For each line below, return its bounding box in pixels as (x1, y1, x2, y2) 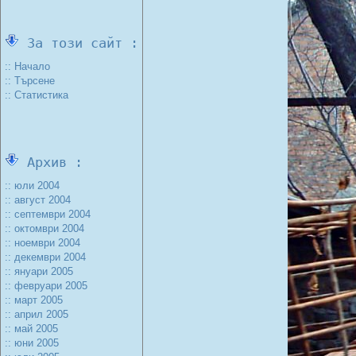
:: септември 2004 (5, 208, 91, 220)
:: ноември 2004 (5, 237, 80, 249)
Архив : (19, 154, 83, 170)
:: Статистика (5, 89, 68, 101)
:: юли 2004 (5, 180, 60, 192)
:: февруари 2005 (5, 280, 87, 292)
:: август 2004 (5, 194, 71, 206)
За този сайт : (19, 35, 138, 51)
